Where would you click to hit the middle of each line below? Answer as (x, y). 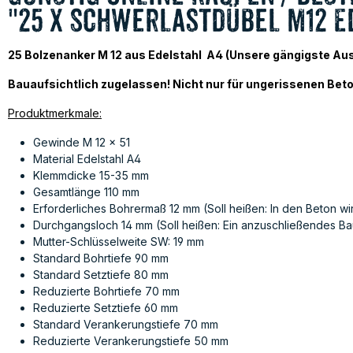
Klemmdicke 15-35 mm (91, 175)
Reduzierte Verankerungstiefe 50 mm (131, 341)
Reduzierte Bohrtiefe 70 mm (106, 291)
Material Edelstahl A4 (87, 159)
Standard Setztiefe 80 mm (101, 275)
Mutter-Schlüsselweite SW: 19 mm (119, 242)
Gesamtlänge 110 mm (86, 192)
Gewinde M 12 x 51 (82, 142)
